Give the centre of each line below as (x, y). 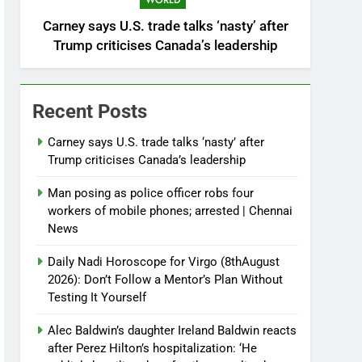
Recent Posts (90, 112)
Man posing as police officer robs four (151, 194)
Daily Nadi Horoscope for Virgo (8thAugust (164, 262)
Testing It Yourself (97, 298)
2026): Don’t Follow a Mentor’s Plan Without (166, 280)
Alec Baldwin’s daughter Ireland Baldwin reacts (173, 331)
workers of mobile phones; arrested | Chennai (170, 211)
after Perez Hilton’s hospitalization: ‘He (153, 349)
